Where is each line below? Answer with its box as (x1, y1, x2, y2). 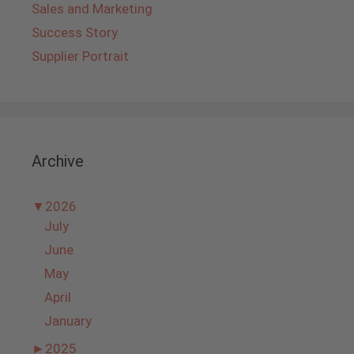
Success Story (32, 24, 118, 41)
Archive (32, 152, 84, 171)
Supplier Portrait (32, 48, 129, 65)
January (44, 313, 92, 330)
